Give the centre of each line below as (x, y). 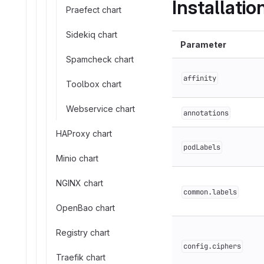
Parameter (203, 44)
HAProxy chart (84, 133)
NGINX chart (80, 183)
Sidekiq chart (92, 34)
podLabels (202, 147)
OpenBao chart (85, 207)
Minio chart (77, 158)
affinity (200, 78)
